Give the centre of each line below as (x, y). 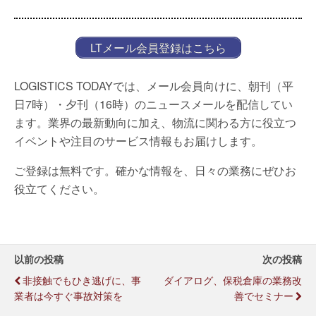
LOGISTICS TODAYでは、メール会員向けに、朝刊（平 (154, 85)
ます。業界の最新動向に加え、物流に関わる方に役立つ (155, 122)
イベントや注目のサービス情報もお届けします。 (138, 140)
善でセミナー (264, 295)
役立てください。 (59, 188)
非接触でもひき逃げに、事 (82, 279)
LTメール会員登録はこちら (158, 47)
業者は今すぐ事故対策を (68, 295)
